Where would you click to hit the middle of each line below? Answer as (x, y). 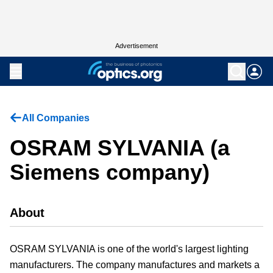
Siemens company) (110, 172)
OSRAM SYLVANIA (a (120, 148)
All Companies (56, 118)
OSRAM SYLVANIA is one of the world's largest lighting (129, 249)
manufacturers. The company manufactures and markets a (135, 265)
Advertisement (136, 46)
